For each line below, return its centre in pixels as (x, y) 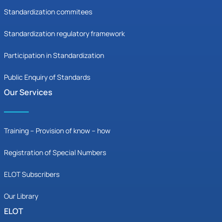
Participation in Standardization (54, 55)
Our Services (28, 92)
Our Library (21, 196)
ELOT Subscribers (32, 174)
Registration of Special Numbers (55, 153)
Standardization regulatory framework (64, 34)
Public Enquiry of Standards (47, 77)
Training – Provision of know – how (57, 131)
